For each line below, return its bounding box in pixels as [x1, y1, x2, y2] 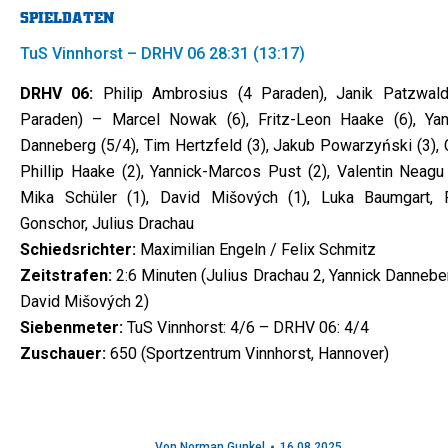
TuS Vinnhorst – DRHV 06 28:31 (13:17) [20, 43, 305, 63]
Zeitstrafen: [20, 265, 112, 285]
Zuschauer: [20, 343, 106, 363]
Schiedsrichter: [20, 239, 136, 259]
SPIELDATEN [20, 7, 114, 28]
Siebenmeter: [20, 317, 123, 337]
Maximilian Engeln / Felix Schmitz [136, 239, 376, 259]
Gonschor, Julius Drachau [20, 213, 194, 233]
